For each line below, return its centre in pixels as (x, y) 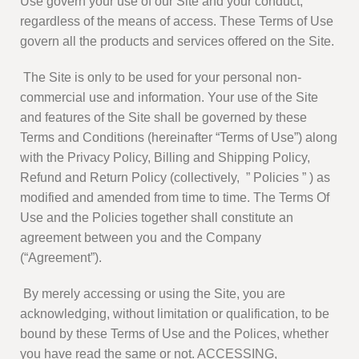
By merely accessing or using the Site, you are (153, 294)
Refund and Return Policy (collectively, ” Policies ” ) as (175, 178)
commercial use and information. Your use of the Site (169, 98)
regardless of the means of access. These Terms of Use (177, 22)
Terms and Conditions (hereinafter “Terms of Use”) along (179, 138)
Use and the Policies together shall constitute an (157, 218)
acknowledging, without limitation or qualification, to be (175, 314)
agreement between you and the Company (141, 238)
